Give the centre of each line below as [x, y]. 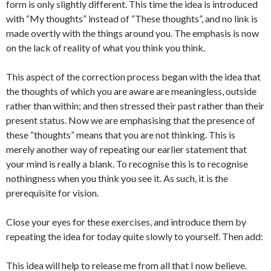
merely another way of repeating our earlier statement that [126, 149]
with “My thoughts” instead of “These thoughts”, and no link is [132, 18]
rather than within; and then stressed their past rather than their [135, 106]
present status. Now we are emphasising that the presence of [131, 120]
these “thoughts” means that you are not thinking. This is [121, 135]
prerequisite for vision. [52, 193]
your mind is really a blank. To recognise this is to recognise [127, 164]
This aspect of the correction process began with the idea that [133, 77]
